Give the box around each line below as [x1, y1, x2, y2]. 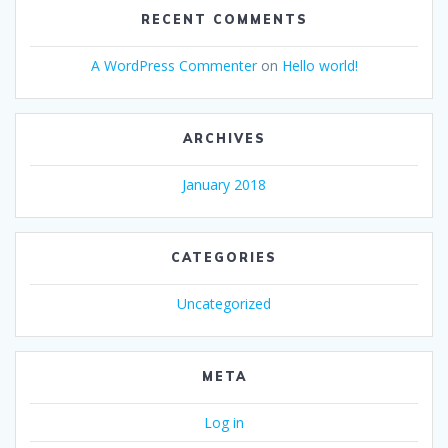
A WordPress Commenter [90, 56, 257, 76]
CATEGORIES [171, 250, 277, 266]
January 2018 [182, 175, 266, 195]
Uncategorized [177, 294, 271, 314]
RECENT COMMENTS [140, 12, 308, 28]
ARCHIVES [182, 131, 266, 147]
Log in [204, 413, 244, 433]
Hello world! [281, 56, 358, 76]
